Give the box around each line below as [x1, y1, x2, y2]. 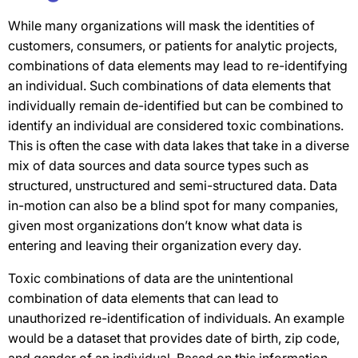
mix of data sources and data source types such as [8, 157, 308, 173]
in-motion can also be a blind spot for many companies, [8, 197, 338, 213]
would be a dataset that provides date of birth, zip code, [8, 330, 340, 346]
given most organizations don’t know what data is [8, 217, 302, 233]
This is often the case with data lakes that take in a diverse [8, 137, 349, 153]
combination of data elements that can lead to [8, 290, 279, 306]
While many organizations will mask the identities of [8, 18, 315, 34]
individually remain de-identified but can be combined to [8, 97, 344, 113]
